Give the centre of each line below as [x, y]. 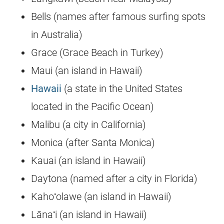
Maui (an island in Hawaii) [87, 71]
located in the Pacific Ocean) [93, 107]
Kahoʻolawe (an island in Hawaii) [101, 197]
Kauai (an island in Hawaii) [89, 161]
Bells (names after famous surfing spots [118, 17]
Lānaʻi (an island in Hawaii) [89, 215]
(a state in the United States [122, 89]
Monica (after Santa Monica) [93, 143]
